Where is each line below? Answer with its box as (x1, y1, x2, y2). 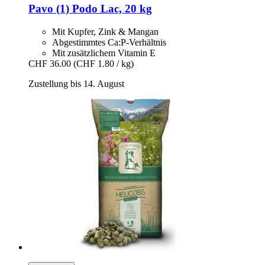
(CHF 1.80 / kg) (73, 58, 134, 69)
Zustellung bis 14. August (28, 78, 124, 89)
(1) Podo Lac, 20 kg (53, 2, 152, 15)
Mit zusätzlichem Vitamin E (52, 47, 156, 58)
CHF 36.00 (28, 58, 71, 69)
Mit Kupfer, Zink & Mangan (52, 26, 159, 37)
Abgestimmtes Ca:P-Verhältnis (52, 37, 166, 47)
